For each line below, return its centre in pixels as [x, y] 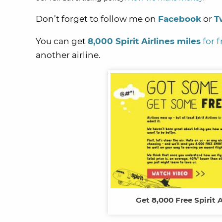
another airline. [68, 55]
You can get [62, 41]
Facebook [180, 19]
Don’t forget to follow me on [97, 19]
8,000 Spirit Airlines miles [144, 41]
